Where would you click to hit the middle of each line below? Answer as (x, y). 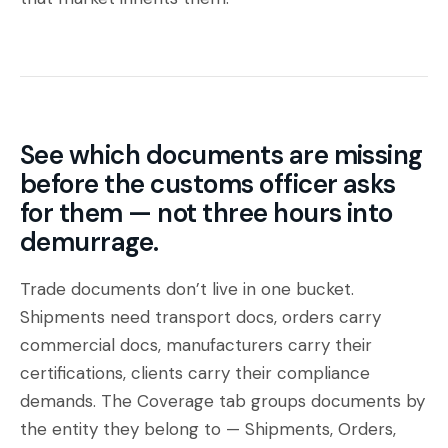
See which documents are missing (221, 155)
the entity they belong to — (132, 429)
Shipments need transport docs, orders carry (200, 317)
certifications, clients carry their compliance (195, 373)
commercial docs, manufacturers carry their (196, 345)
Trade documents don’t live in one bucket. (187, 289)
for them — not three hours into (206, 213)
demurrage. (89, 242)
